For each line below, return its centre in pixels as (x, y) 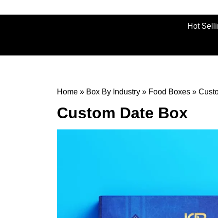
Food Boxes (169, 92)
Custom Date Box (122, 113)
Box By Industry (113, 92)
